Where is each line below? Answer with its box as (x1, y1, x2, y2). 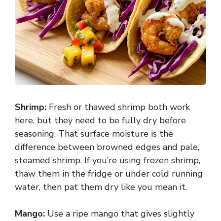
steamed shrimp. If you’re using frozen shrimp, (15, 154, 200, 167)
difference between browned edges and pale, (15, 141, 199, 153)
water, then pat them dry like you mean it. (15, 181, 187, 193)
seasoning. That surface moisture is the (15, 128, 173, 140)
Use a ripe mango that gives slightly (45, 208, 194, 220)
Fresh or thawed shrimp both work (46, 101, 190, 113)
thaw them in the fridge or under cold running (15, 168, 203, 180)
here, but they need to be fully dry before (15, 114, 186, 127)
